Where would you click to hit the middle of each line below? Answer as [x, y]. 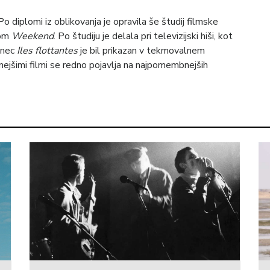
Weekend [33, 36]
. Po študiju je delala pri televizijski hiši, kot [143, 36]
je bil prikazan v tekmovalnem [141, 50]
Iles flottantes [47, 50]
